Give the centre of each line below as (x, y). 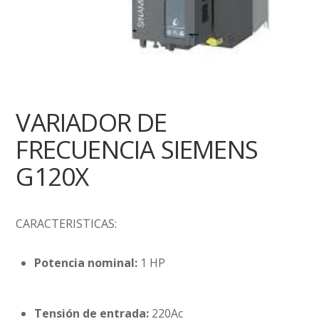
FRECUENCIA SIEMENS (137, 150)
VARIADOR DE (91, 122)
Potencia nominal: (86, 263)
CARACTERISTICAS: (67, 223)
